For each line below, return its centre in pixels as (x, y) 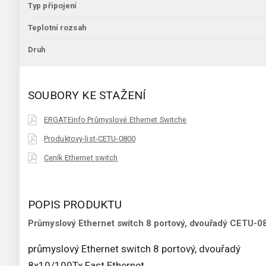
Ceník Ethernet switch (81, 158)
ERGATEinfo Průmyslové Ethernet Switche (115, 120)
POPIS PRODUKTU (75, 205)
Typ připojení (53, 6)
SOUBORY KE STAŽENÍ (87, 96)
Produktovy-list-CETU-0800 (90, 139)
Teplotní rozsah (57, 28)
